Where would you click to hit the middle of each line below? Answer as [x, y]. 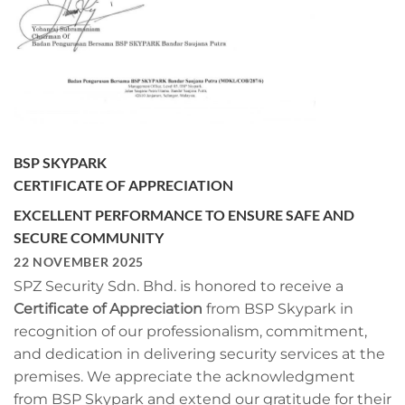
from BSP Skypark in [278, 308]
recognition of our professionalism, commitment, [190, 331]
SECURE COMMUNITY [89, 237]
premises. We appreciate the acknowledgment [184, 376]
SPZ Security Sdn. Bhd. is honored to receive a [179, 286]
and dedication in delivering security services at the [199, 353]
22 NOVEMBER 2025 [79, 262]
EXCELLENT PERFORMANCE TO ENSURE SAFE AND [184, 214]
